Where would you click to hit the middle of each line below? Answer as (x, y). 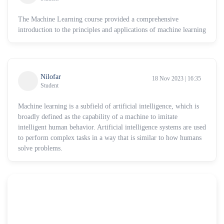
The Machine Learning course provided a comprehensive (98, 19)
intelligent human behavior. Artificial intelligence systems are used (112, 127)
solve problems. (40, 148)
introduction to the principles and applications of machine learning (112, 29)
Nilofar (51, 76)
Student (49, 85)
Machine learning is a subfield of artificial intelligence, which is (108, 106)
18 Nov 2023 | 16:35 (176, 78)
